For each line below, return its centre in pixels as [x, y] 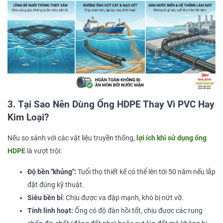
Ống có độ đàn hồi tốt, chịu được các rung [138, 211]
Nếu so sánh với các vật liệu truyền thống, [72, 138]
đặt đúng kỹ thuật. [56, 185]
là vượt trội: [44, 151]
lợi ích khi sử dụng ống [171, 138]
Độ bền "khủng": [52, 172]
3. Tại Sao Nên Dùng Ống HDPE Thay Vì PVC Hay [111, 105]
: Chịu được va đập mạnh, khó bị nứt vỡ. [123, 198]
